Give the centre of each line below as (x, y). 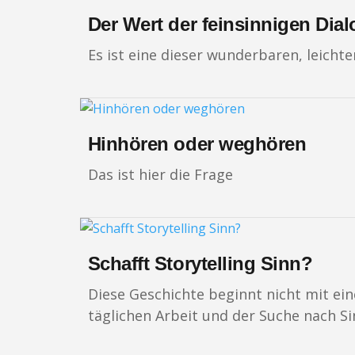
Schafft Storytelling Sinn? (200, 263)
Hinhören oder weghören (197, 143)
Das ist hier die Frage (160, 174)
